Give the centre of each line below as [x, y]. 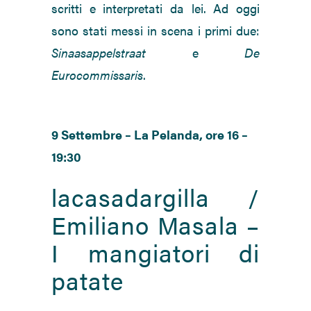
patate [87, 280]
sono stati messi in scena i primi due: [155, 31]
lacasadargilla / [155, 197]
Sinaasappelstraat [99, 53]
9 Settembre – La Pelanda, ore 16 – [150, 135]
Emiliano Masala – [155, 225]
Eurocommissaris [97, 75]
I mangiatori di [155, 253]
